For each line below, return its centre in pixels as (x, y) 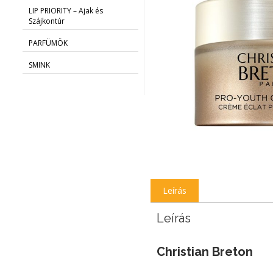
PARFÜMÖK (48, 43)
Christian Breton (205, 251)
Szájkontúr (47, 21)
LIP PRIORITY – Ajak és (66, 10)
